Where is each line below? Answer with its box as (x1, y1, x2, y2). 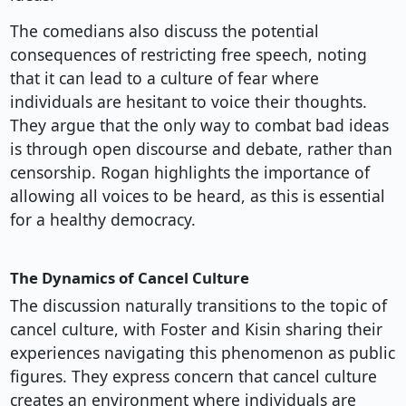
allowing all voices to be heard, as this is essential (9, 185, 385, 208)
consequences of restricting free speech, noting (9, 43, 367, 66)
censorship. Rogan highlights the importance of (9, 161, 370, 184)
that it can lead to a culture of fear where (9, 67, 319, 90)
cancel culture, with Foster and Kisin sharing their (9, 318, 382, 341)
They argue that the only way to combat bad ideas (9, 114, 389, 137)
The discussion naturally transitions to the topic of (9, 295, 387, 317)
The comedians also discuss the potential (9, 20, 319, 43)
